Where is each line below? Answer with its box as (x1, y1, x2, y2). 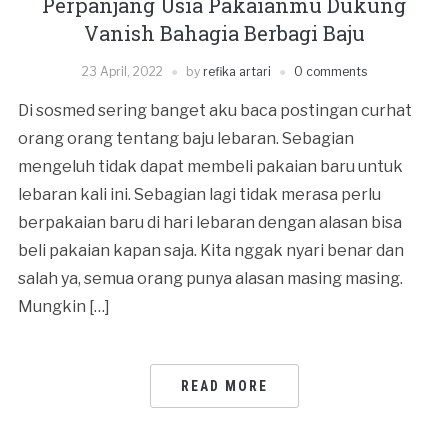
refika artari (202, 64, 271, 79)
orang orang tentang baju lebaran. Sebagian (17, 129, 354, 148)
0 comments (293, 64, 367, 79)
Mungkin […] (17, 297, 110, 316)
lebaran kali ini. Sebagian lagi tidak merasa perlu (17, 185, 381, 204)
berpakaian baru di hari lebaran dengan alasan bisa (17, 213, 402, 232)
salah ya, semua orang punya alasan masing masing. (17, 269, 403, 288)
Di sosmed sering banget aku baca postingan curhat (17, 101, 412, 120)
